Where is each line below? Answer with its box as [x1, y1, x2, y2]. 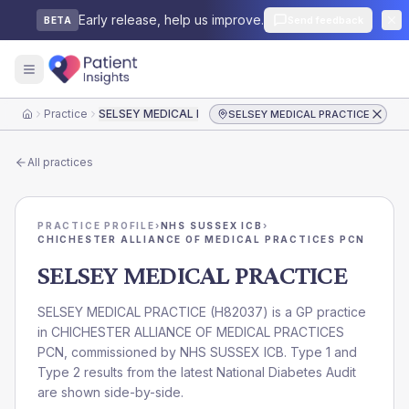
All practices [27, 155, 93, 169]
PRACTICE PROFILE [37, 220, 155, 231]
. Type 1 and [284, 344, 357, 360]
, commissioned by [64, 344, 180, 360]
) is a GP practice [263, 304, 366, 320]
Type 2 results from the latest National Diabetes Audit [37, 364, 356, 380]
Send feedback [288, 14, 363, 26]
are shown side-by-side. [37, 384, 184, 400]
